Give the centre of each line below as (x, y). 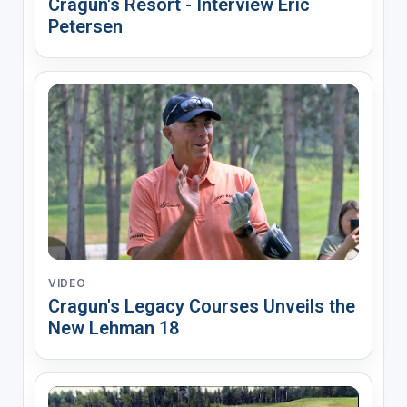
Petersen (85, 27)
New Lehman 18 (113, 328)
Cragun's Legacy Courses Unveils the (201, 306)
